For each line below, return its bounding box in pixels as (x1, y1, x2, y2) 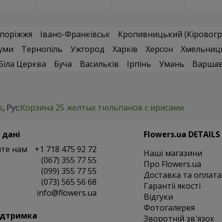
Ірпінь (127, 58, 151, 70)
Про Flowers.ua (143, 159, 201, 170)
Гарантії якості (143, 180, 201, 192)
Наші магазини (143, 148, 202, 159)
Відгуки (143, 191, 173, 203)
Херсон (146, 44, 173, 55)
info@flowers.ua (36, 187, 97, 199)
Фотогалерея (143, 202, 195, 214)
